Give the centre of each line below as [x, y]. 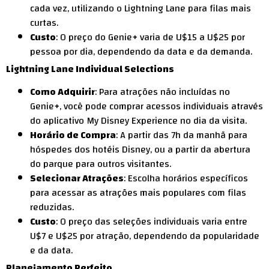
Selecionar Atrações [77, 178]
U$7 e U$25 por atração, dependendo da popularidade [145, 236]
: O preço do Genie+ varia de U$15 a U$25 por [150, 37]
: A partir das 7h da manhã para [182, 135]
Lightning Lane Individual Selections [90, 69]
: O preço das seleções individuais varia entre [152, 221]
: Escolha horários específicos [186, 178]
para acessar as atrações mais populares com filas [138, 192]
